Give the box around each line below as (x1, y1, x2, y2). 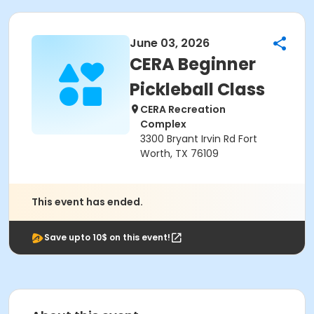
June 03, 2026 (130, 35, 210, 51)
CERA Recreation (140, 102, 226, 116)
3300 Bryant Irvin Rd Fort (140, 132, 257, 146)
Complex (140, 117, 186, 131)
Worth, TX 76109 (140, 146, 219, 161)
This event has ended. (32, 195, 143, 209)
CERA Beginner (130, 53, 256, 76)
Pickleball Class (130, 78, 265, 101)
